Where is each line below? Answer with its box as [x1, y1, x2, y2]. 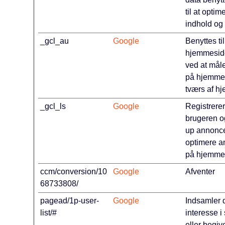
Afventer [185, 167, 215, 176]
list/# [40, 208, 57, 217]
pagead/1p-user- [40, 196, 99, 205]
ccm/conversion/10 [40, 167, 107, 176]
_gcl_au [40, 37, 69, 45]
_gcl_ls [40, 102, 66, 110]
